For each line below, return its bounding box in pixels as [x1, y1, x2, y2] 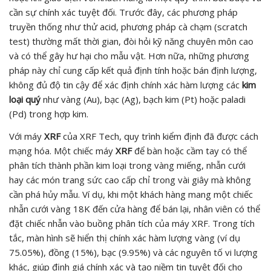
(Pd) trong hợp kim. [9, 107, 88, 120]
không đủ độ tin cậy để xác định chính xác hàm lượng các [9, 78, 242, 91]
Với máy [9, 129, 44, 142]
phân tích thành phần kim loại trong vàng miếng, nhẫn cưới [9, 158, 246, 171]
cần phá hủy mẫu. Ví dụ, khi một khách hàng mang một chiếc [9, 188, 253, 200]
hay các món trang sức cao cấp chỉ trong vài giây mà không [9, 173, 251, 186]
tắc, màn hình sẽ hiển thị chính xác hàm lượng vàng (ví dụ [9, 231, 240, 244]
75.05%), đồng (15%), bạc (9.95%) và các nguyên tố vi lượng [9, 246, 258, 258]
